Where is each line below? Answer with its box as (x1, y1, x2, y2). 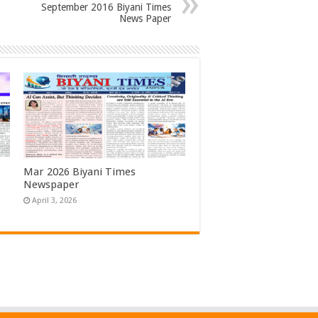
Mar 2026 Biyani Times (23, 165, 136, 179)
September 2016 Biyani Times (41, 1, 171, 13)
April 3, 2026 (31, 196, 77, 206)
